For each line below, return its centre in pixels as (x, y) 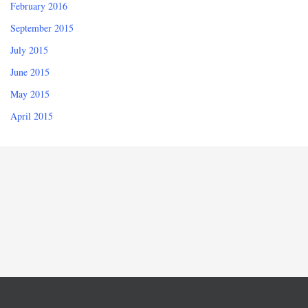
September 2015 (42, 28)
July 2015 (29, 50)
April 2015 (32, 116)
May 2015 (30, 94)
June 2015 (30, 72)
